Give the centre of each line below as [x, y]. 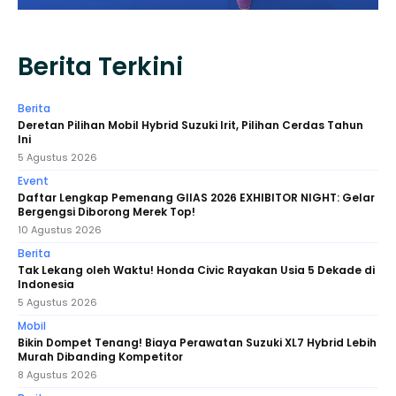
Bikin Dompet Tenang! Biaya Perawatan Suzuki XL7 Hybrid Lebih [197, 342]
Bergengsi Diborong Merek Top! [107, 211]
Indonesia [46, 284]
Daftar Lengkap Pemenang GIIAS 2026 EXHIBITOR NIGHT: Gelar [196, 197]
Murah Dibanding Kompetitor [100, 356]
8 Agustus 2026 [57, 374]
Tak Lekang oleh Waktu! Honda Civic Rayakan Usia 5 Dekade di [196, 270]
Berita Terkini [100, 66]
